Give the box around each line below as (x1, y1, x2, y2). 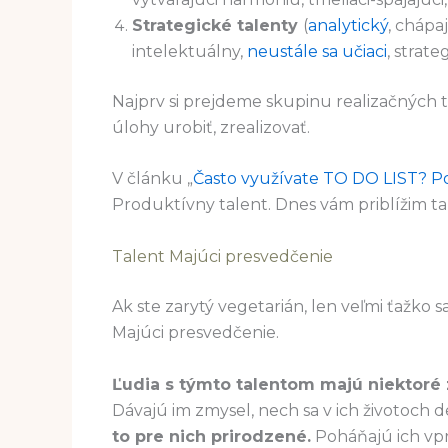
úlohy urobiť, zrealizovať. (112, 117, 310, 137)
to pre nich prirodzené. (112, 426, 311, 446)
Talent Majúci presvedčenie (112, 246, 333, 266)
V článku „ (112, 169, 193, 189)
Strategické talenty (132, 15, 303, 35)
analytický (308, 15, 388, 35)
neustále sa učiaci (247, 41, 387, 61)
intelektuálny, (132, 41, 247, 61)
